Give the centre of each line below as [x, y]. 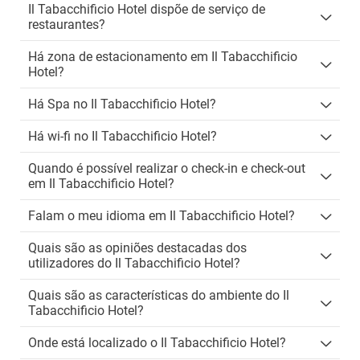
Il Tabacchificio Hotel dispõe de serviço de [147, 9]
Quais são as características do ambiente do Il [159, 295]
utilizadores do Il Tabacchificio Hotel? [134, 263]
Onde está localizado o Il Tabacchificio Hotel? [157, 343]
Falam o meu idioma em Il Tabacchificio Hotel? [162, 216]
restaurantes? [67, 25]
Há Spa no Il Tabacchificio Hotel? [122, 104]
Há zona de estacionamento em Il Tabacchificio [163, 57]
